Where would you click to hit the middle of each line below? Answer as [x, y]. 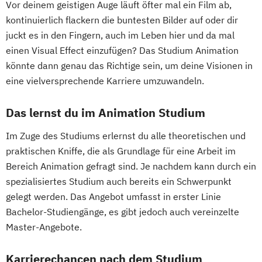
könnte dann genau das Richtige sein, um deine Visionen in [129, 66]
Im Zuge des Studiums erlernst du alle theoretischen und [126, 136]
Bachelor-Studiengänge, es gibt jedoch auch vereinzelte [123, 212]
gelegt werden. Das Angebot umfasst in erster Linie [113, 197]
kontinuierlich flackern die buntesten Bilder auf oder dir [122, 20]
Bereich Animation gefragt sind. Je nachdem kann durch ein [131, 166]
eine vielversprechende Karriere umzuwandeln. [105, 81]
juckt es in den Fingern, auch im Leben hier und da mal [120, 35]
